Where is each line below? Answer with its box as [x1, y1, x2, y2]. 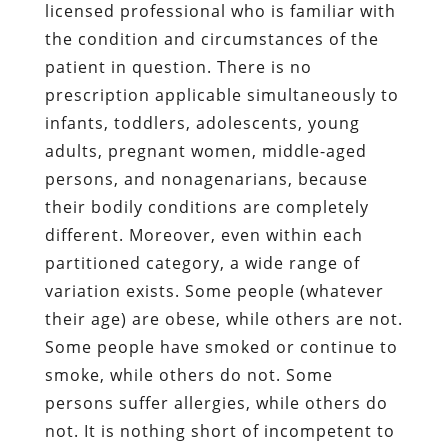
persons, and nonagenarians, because [44, 167, 368, 190]
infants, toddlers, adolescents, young [44, 111, 360, 134]
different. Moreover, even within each [44, 223, 363, 246]
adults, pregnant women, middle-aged [44, 139, 367, 162]
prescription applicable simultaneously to [44, 83, 399, 106]
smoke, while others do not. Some [44, 363, 333, 386]
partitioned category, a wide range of [44, 251, 360, 274]
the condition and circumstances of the [44, 27, 379, 50]
